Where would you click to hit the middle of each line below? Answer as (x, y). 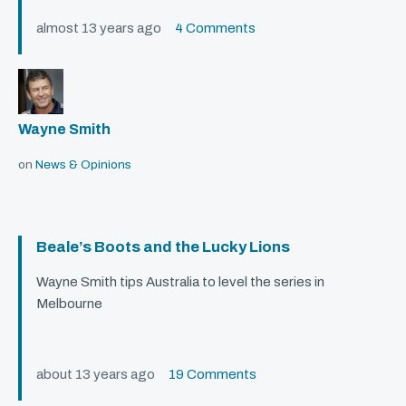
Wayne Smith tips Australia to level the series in (180, 282)
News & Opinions (83, 165)
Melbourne (69, 304)
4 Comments (215, 29)
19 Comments (213, 375)
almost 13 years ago (106, 29)
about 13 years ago (102, 375)
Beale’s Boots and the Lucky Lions (163, 247)
